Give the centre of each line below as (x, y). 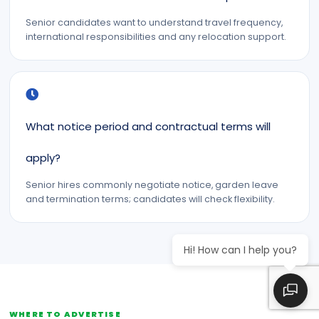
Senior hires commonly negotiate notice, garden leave (152, 185)
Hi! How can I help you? (240, 250)
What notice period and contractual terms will (148, 126)
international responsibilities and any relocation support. (156, 37)
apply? (43, 158)
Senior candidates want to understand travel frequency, (154, 22)
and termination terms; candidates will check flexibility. (150, 199)
